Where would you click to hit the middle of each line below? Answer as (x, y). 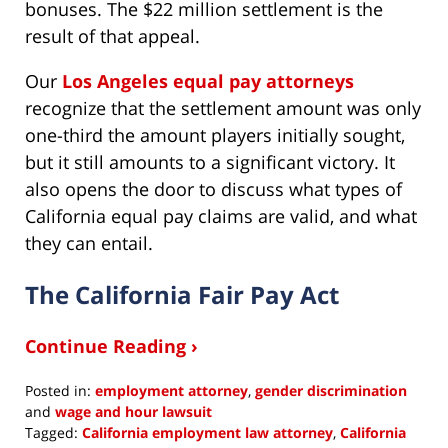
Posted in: (58, 390)
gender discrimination (331, 390)
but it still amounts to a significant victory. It (210, 161)
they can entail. (89, 242)
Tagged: (51, 432)
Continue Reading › (111, 345)
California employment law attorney (207, 432)
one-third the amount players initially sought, (215, 134)
